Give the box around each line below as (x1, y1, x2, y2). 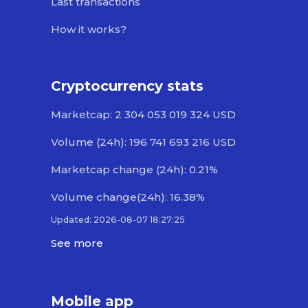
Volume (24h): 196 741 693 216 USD (51, 135, 236, 148)
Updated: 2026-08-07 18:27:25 (51, 214, 185, 225)
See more (51, 236, 103, 250)
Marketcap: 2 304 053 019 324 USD (51, 107, 236, 121)
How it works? (51, 22, 126, 36)
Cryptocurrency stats (51, 77, 203, 94)
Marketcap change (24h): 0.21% (51, 162, 218, 176)
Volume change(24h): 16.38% (51, 190, 205, 203)
